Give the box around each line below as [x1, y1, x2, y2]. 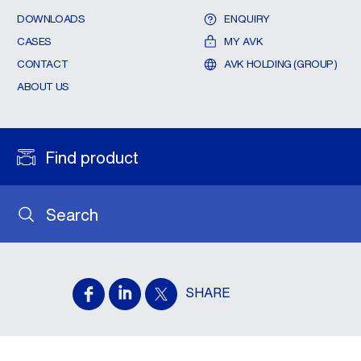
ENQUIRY [224, 11, 271, 27]
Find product [46, 145, 139, 169]
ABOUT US [17, 79, 69, 94]
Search [46, 202, 98, 226]
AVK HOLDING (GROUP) [224, 56, 338, 72]
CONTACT [17, 56, 68, 72]
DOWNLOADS [17, 11, 85, 27]
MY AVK [224, 34, 264, 49]
